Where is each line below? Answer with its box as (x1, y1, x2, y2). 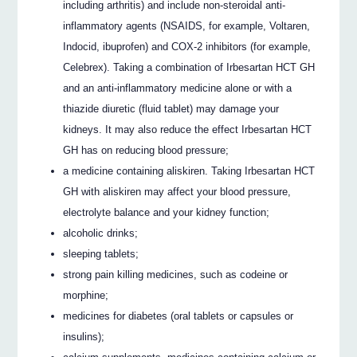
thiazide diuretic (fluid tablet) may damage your (63, 102, 280, 115)
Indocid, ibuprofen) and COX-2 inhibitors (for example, (63, 40, 312, 53)
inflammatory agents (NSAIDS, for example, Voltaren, (63, 19, 311, 32)
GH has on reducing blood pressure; (63, 143, 229, 156)
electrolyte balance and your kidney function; (63, 206, 270, 218)
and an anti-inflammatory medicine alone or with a (63, 81, 292, 94)
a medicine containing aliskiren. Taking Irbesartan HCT (63, 164, 316, 177)
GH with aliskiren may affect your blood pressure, (63, 185, 292, 198)
